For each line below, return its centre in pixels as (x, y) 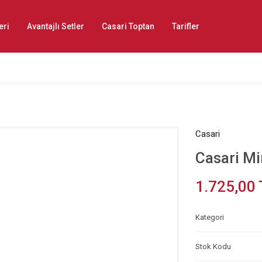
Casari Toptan (128, 26)
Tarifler (186, 26)
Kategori (210, 217)
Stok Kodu (213, 247)
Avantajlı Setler (56, 26)
